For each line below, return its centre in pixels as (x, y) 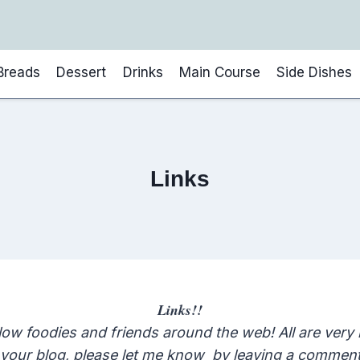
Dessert (82, 72)
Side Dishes (315, 72)
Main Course (219, 72)
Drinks (143, 72)
